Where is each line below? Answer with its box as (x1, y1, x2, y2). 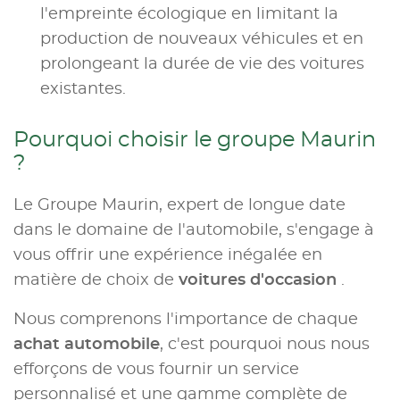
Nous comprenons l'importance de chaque (13, 312, 358, 329)
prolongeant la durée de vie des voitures (40, 56, 364, 73)
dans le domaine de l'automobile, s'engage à (13, 222, 374, 239)
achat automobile (13, 337, 160, 354)
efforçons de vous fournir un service (13, 362, 299, 379)
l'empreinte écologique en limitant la (40, 6, 338, 23)
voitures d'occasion (179, 272, 341, 289)
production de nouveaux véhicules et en (40, 31, 363, 48)
